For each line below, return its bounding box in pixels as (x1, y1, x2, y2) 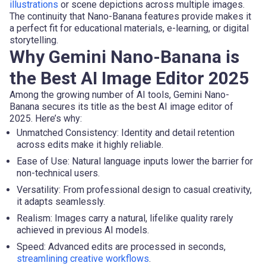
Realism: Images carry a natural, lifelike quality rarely (17, 212, 233, 224)
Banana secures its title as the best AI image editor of (9, 100, 233, 112)
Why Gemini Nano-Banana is (9, 46, 239, 67)
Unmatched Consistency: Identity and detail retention (17, 126, 235, 138)
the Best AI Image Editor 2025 (9, 67, 249, 88)
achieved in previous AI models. (17, 224, 149, 236)
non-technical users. (17, 167, 100, 179)
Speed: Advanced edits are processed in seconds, (17, 240, 226, 252)
